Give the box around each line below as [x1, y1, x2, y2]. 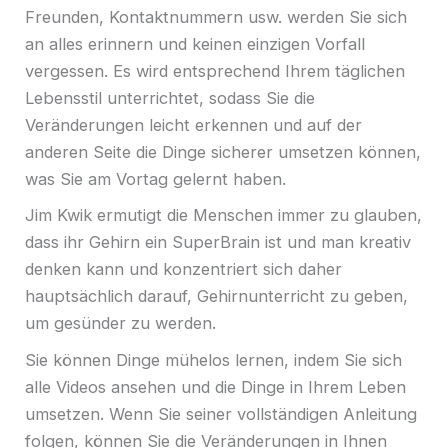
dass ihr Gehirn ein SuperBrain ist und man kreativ [25, 232, 411, 253]
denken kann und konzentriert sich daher [25, 259, 342, 280]
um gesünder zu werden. [25, 313, 221, 334]
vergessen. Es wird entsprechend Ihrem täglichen [25, 60, 405, 81]
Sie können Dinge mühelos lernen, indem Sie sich [25, 349, 402, 370]
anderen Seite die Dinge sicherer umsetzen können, [25, 141, 421, 162]
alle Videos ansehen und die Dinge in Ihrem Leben [25, 376, 406, 397]
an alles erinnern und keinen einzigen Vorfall [25, 33, 365, 54]
